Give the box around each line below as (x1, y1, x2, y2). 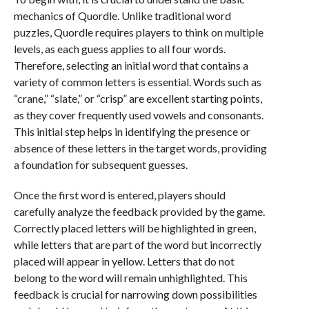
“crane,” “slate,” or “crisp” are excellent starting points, (13, 92, 262, 105)
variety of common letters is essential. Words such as (13, 75, 261, 88)
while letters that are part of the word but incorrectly (13, 238, 261, 251)
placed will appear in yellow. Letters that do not (13, 255, 235, 268)
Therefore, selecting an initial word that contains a (13, 59, 248, 72)
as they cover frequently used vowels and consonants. (13, 108, 263, 121)
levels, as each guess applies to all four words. (13, 42, 226, 55)
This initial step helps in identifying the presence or (13, 125, 250, 138)
